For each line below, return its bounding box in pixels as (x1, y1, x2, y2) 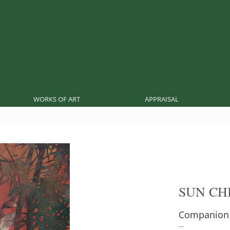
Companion (179, 208, 229, 221)
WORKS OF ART (33, 94, 80, 104)
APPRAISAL (145, 94, 179, 104)
